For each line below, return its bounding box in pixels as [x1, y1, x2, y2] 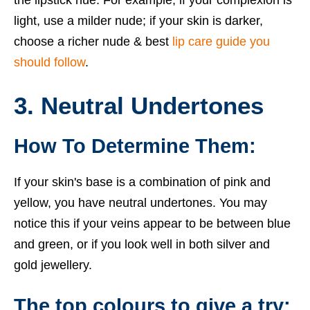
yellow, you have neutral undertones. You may [14, 196, 267, 210]
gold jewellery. [14, 258, 92, 273]
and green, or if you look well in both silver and [14, 237, 270, 252]
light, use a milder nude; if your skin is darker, [14, 14, 263, 28]
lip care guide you [172, 35, 270, 49]
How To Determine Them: [14, 135, 256, 158]
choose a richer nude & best [14, 35, 172, 49]
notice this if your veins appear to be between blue [14, 217, 291, 231]
